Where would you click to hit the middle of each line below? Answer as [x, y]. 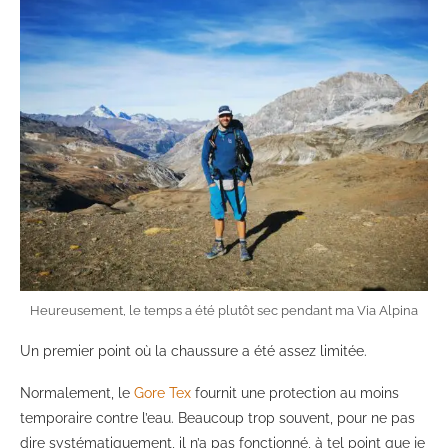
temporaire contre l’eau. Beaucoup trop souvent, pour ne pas [217, 418]
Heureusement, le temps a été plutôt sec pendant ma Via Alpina [224, 311]
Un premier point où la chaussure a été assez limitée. [193, 351]
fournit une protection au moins [295, 393]
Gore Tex [162, 393]
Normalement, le [77, 393]
